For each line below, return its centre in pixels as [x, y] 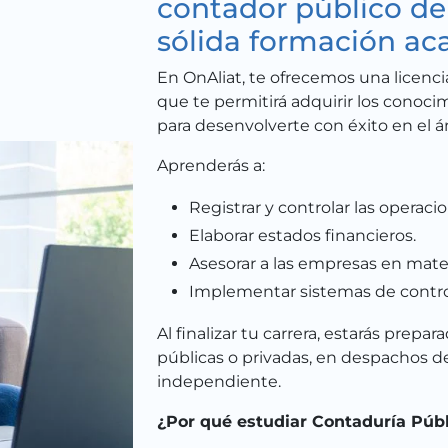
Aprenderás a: [210, 165]
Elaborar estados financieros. [302, 235]
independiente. [218, 381]
